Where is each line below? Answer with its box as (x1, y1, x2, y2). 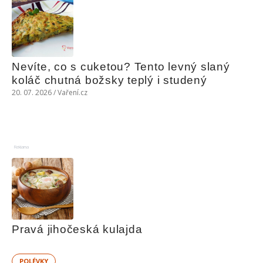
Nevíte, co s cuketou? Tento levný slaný (12, 60, 230, 73)
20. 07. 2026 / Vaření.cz (12, 87, 87, 97)
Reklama (14, 144, 29, 150)
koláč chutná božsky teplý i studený (12, 74, 207, 86)
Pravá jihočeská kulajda (12, 223, 143, 235)
